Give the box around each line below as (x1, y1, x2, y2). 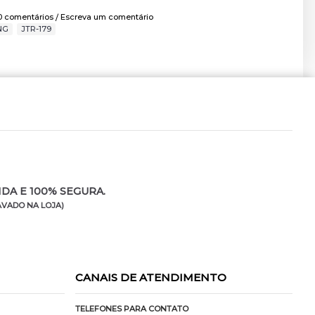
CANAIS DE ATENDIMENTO (75, 271, 227, 285)
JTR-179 (21, 24, 51, 34)
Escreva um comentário (60, 12, 153, 22)
